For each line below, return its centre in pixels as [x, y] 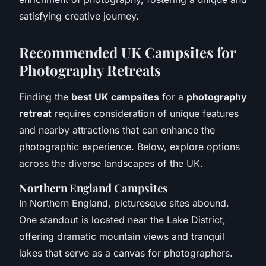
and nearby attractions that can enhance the [117, 130]
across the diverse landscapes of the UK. [111, 163]
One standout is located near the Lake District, [122, 219]
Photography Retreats [90, 70]
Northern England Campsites [94, 188]
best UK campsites [115, 96]
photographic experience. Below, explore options [129, 146]
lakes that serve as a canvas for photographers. [126, 253]
